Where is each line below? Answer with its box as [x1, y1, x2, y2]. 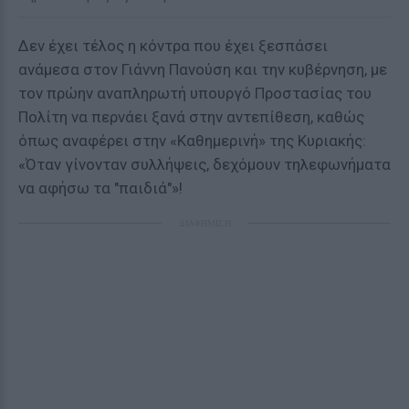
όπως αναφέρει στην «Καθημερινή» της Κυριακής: [18, 131, 366, 150]
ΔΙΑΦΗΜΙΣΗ [178, 216, 231, 229]
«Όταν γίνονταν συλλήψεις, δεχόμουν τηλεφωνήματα [18, 155, 391, 173]
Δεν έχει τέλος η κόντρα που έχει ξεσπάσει [18, 37, 328, 55]
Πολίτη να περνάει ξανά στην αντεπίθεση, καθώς [18, 108, 364, 126]
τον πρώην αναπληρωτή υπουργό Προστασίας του [18, 84, 372, 102]
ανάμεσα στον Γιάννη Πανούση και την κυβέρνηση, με [18, 60, 387, 79]
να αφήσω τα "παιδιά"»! [18, 179, 183, 197]
